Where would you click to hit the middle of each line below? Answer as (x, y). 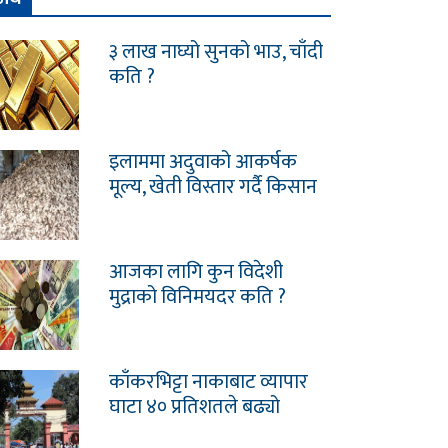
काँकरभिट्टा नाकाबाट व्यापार (208, 382)
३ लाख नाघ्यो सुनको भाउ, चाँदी (215, 52)
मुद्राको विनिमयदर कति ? (197, 297)
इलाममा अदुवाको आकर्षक (202, 162)
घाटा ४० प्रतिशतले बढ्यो (194, 407)
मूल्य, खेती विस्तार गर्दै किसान (212, 187)
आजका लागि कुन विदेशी (195, 272)
